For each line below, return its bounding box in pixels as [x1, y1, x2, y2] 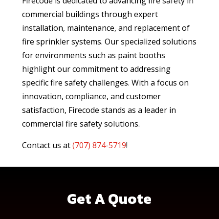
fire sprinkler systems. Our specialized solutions [22, 36, 197, 47]
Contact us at [22, 140, 72, 151]
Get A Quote [67, 188, 152, 210]
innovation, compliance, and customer [22, 91, 161, 102]
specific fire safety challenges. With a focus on [22, 77, 189, 88]
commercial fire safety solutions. [22, 118, 140, 130]
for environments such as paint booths [22, 50, 165, 61]
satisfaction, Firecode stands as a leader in [22, 105, 176, 116]
